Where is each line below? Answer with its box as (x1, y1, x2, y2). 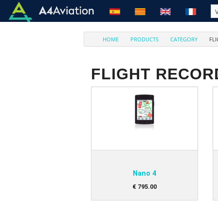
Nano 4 (133, 169, 156, 178)
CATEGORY (170, 36, 198, 43)
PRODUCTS (130, 36, 159, 43)
